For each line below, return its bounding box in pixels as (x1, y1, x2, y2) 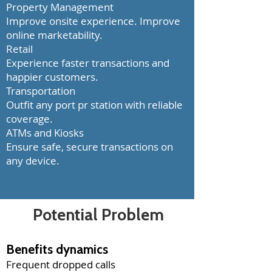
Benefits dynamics (6, 242, 108, 257)
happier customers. (6, 70, 98, 84)
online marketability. (6, 28, 103, 42)
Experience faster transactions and (6, 56, 169, 70)
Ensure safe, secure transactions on (6, 140, 173, 154)
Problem (98, 205, 164, 225)
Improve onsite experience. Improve (6, 14, 180, 28)
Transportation (6, 84, 75, 98)
